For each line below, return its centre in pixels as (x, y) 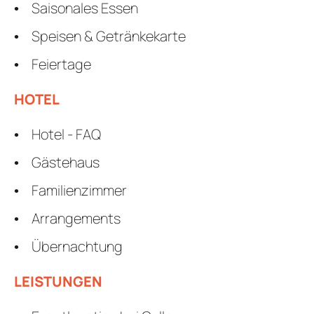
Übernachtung (77, 246)
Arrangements (76, 218)
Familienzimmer (79, 190)
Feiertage (61, 64)
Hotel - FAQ (66, 134)
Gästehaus (66, 162)
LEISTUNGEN (58, 281)
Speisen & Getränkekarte (109, 36)
